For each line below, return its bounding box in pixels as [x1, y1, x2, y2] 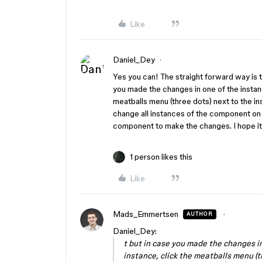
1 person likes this [130, 152, 192, 161]
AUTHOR [187, 211, 213, 217]
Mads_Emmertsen [113, 209, 178, 219]
